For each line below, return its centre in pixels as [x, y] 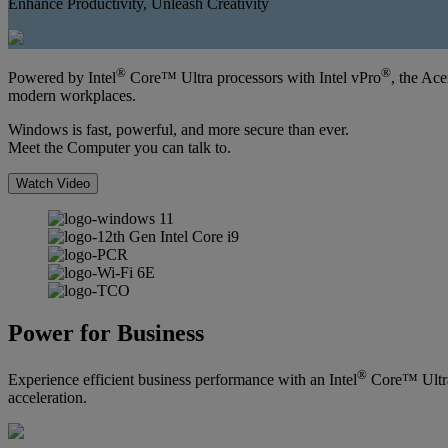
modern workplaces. [72, 96]
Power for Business [106, 333]
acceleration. [47, 398]
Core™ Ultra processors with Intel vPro [253, 78]
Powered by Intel [62, 78]
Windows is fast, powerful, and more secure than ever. [178, 130]
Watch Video [53, 184]
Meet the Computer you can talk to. [119, 148]
